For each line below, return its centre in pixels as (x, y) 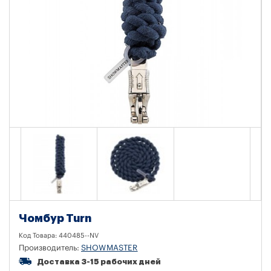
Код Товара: (39, 235)
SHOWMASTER (109, 247)
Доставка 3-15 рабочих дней (99, 261)
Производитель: (50, 247)
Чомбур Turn (55, 218)
